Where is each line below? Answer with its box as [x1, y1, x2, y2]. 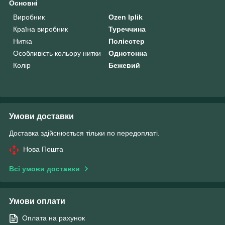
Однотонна [108, 49, 148, 57]
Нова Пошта [23, 145, 63, 153]
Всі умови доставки [9, 164, 80, 173]
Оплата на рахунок [22, 213, 85, 222]
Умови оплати [9, 196, 65, 205]
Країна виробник [13, 25, 68, 33]
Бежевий [108, 61, 141, 69]
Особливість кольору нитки [13, 49, 101, 57]
